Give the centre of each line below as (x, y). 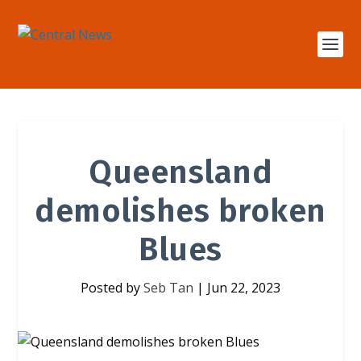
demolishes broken (180, 211)
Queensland (180, 172)
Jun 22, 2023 (244, 288)
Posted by (112, 288)
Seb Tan (168, 288)
